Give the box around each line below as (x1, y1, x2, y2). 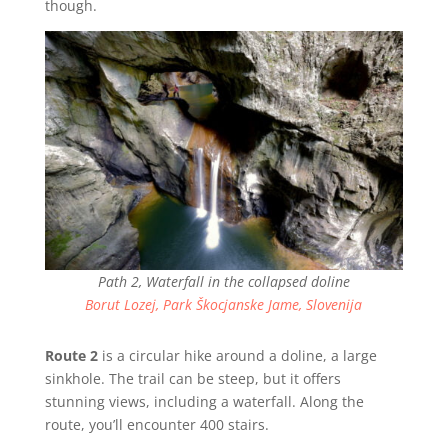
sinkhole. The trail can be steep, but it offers (44, 368, 341, 388)
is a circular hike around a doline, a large (97, 345, 377, 365)
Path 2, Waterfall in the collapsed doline (97, 271, 350, 291)
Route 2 (44, 345, 98, 365)
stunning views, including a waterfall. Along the (44, 391, 364, 411)
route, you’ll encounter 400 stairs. (44, 414, 269, 434)
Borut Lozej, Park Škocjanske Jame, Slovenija (85, 294, 363, 314)
